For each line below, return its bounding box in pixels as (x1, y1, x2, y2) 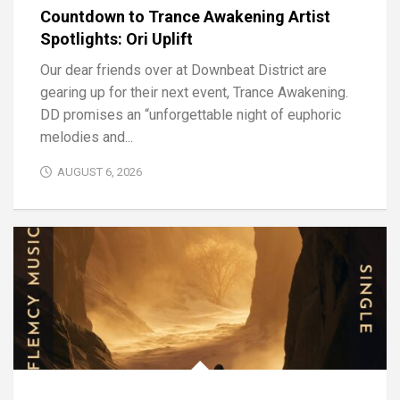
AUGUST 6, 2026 (57, 165, 142, 179)
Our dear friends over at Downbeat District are (40, 62, 327, 79)
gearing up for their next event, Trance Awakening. (40, 84, 348, 102)
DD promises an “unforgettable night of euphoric (40, 106, 341, 124)
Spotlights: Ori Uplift (40, 29, 193, 49)
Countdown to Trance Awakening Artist (40, 7, 330, 27)
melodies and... (40, 129, 133, 146)
